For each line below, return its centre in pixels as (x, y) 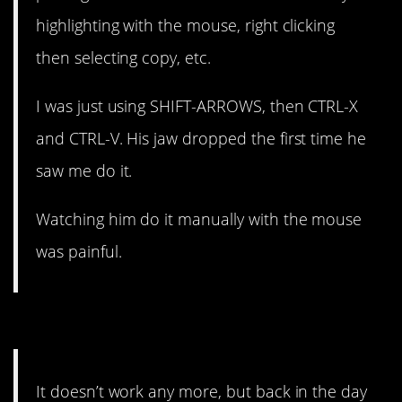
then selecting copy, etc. (123, 57)
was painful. (79, 252)
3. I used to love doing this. (183, 326)
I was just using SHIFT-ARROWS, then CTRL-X (197, 105)
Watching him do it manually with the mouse (199, 219)
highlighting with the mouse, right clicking (186, 25)
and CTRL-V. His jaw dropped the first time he (201, 138)
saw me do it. (84, 170)
